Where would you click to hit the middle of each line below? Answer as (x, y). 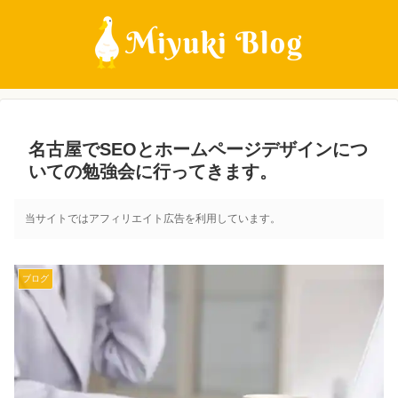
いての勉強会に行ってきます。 (153, 171)
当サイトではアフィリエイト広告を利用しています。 (153, 219)
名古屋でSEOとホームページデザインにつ (198, 149)
